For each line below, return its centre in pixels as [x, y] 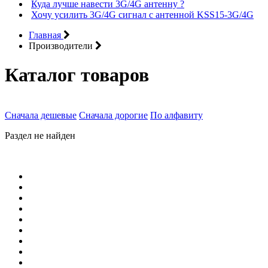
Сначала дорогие [113, 115]
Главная [45, 35]
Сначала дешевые [41, 115]
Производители [61, 45]
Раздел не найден [40, 135]
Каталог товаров [77, 75]
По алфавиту [176, 115]
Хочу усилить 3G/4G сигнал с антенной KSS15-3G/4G [142, 14]
